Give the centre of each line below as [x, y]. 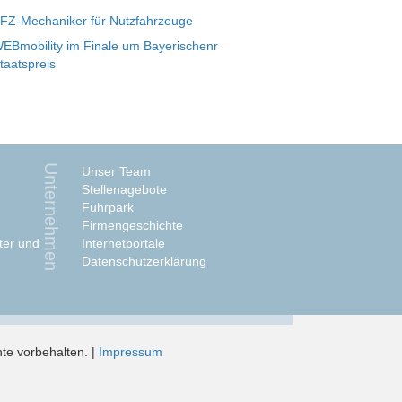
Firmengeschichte [132, 225]
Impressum [130, 352]
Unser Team [116, 171]
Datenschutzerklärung [144, 261]
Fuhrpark [108, 207]
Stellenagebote [124, 189]
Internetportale [123, 243]
